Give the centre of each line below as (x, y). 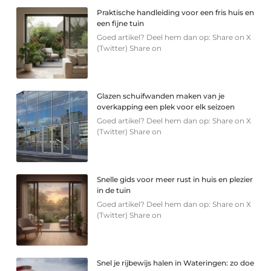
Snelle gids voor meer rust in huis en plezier (175, 180)
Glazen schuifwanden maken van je (161, 96)
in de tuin (114, 191)
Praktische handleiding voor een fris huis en (176, 13)
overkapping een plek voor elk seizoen (166, 107)
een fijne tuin (121, 24)
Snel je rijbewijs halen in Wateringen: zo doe (176, 263)
